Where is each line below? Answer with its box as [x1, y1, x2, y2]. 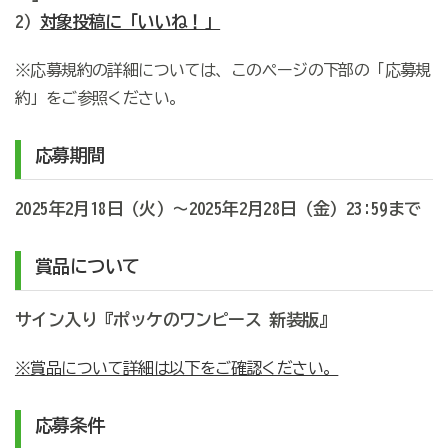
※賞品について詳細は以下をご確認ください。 [14, 360, 339, 377]
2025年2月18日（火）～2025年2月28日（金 [14, 200, 330, 218]
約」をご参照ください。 [14, 90, 185, 107]
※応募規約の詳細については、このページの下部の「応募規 [14, 62, 431, 79]
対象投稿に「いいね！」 [39, 13, 221, 31]
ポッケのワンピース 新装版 [113, 311, 319, 329]
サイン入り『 [14, 311, 114, 329]
